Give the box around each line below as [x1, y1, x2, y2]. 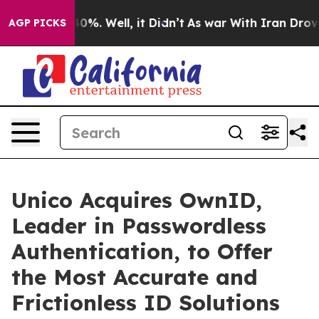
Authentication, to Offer [11, 238, 273, 265]
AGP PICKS [9, 16, 66, 29]
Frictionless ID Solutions [11, 289, 280, 316]
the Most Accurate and [11, 263, 258, 291]
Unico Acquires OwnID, [11, 187, 262, 214]
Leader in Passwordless [11, 212, 266, 239]
